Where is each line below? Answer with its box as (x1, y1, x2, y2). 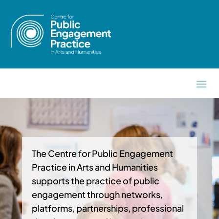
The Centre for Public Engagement (31, 148, 173, 159)
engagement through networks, (31, 189, 163, 200)
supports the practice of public (31, 175, 159, 186)
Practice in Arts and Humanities (31, 161, 158, 173)
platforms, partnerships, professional (31, 202, 184, 214)
